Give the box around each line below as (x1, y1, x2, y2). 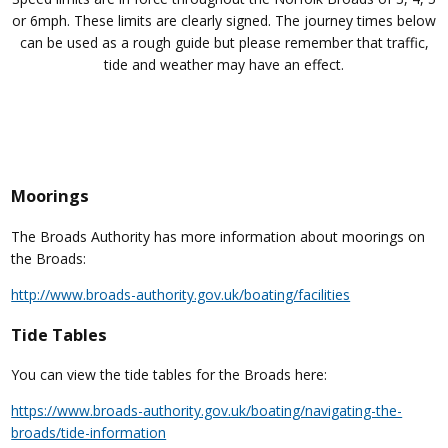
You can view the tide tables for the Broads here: (11, 365, 328, 385)
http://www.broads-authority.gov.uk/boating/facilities (11, 284, 351, 304)
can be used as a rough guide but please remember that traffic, (19, 32, 429, 52)
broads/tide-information (11, 423, 167, 443)
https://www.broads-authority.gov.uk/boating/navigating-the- (11, 401, 403, 421)
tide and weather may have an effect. (104, 54, 344, 74)
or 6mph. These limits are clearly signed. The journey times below (12, 10, 436, 30)
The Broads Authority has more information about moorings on (11, 226, 426, 246)
